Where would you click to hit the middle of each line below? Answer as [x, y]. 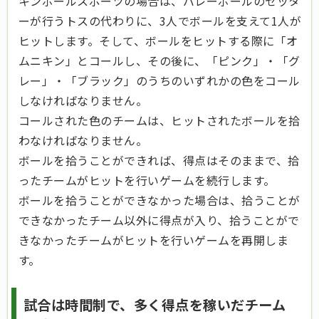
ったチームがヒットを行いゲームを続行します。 [147, 180]
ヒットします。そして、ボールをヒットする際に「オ [158, 40]
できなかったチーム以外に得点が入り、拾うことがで [159, 220]
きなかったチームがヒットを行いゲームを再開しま [154, 240]
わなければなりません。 [83, 140]
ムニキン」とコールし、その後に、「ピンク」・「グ [159, 60]
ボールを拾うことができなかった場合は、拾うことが [159, 200]
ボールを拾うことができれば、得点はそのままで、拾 [159, 160]
